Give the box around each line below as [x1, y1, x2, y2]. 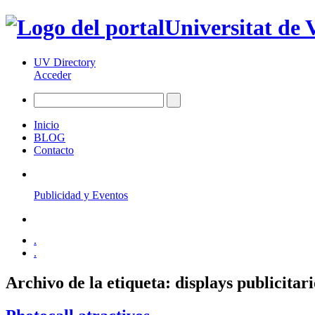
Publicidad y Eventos [34, 188, 128, 201]
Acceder [34, 68, 71, 81]
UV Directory [34, 56, 96, 68]
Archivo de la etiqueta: [6, 273, 175, 292]
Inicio [34, 118, 59, 131]
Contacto [34, 143, 74, 156]
